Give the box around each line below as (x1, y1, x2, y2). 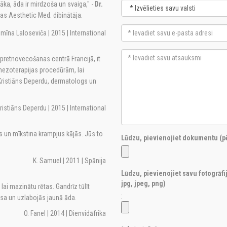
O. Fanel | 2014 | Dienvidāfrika (24, 209, 106, 217)
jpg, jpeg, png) (121, 179, 166, 187)
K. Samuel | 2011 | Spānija (33, 157, 106, 165)
